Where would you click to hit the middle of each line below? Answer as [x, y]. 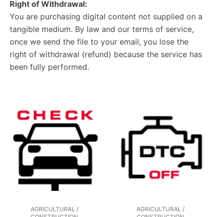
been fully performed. [49, 67]
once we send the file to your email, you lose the [99, 41]
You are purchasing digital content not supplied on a [106, 16]
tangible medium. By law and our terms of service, [102, 29]
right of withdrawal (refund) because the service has [106, 54]
